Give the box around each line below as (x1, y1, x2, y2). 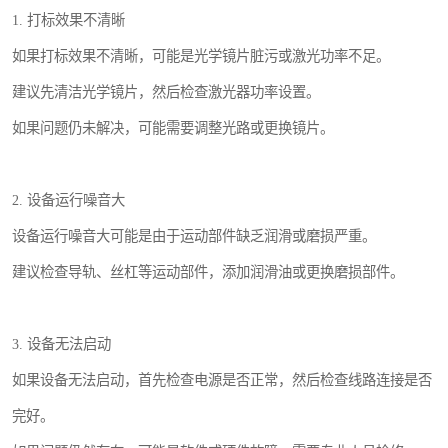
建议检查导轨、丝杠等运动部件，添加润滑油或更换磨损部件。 (12, 264, 404, 281)
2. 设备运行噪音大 (12, 192, 125, 209)
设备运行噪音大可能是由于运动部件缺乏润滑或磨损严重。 (12, 228, 376, 245)
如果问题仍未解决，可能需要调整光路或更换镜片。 (12, 120, 334, 137)
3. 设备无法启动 (12, 336, 111, 353)
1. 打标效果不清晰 (12, 12, 125, 29)
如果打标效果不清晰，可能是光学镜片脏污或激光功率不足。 (12, 48, 390, 65)
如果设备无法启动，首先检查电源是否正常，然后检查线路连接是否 (12, 372, 432, 389)
